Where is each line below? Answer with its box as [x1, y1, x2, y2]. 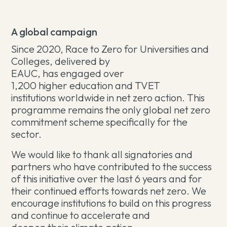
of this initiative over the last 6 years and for [11, 172, 203, 185]
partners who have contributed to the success [11, 160, 212, 173]
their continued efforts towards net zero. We [11, 184, 207, 197]
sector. [11, 128, 44, 140]
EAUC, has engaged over [11, 67, 125, 80]
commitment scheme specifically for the [11, 116, 188, 128]
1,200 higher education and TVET [11, 79, 161, 92]
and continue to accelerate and [11, 209, 150, 221]
